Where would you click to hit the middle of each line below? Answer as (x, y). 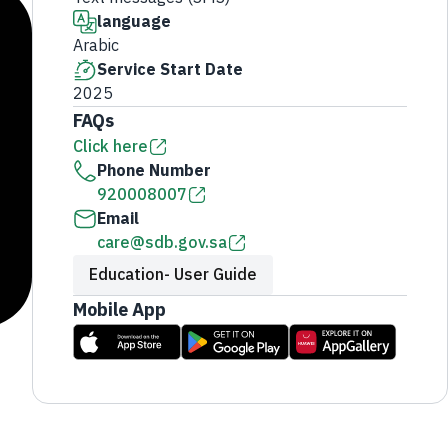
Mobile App (119, 309)
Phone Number (154, 171)
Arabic (96, 46)
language (134, 22)
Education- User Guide (173, 275)
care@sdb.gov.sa (162, 243)
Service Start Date (170, 70)
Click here (110, 147)
